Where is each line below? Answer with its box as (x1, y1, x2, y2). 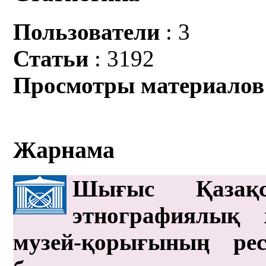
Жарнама (13, 137, 115, 164)
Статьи (13, 45, 89, 71)
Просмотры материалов (13, 72, 265, 98)
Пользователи (13, 18, 160, 45)
